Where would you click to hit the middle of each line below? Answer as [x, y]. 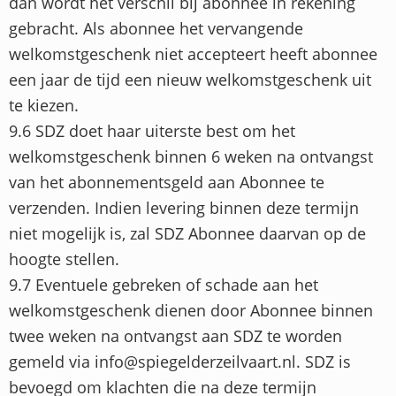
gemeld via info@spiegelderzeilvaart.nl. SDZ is [180, 361]
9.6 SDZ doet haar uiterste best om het [152, 130]
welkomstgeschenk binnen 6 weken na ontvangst [191, 156]
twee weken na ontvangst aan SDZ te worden [175, 335]
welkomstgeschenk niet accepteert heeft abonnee [193, 53]
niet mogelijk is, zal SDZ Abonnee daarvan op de [187, 233]
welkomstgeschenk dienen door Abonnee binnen [191, 310]
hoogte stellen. [64, 259]
